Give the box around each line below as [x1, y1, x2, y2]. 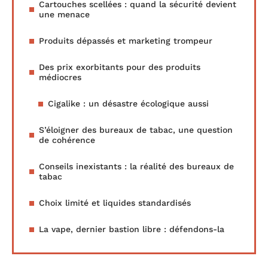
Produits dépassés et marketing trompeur [39, 36, 212, 46]
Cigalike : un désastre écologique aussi [48, 99, 209, 109]
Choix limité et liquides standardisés [39, 198, 191, 208]
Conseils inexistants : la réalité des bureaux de [39, 162, 234, 172]
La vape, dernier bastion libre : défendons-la [39, 224, 224, 234]
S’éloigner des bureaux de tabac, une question [39, 125, 233, 135]
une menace [39, 10, 90, 20]
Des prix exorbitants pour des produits [39, 62, 200, 72]
